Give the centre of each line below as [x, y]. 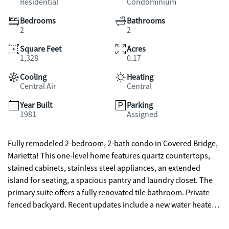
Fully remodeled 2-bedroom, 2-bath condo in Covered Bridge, [113, 144]
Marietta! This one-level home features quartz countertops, [109, 156]
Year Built [36, 105]
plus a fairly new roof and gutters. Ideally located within [102, 217]
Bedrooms [38, 21]
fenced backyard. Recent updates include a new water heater [111, 205]
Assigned [142, 114]
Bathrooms [146, 21]
